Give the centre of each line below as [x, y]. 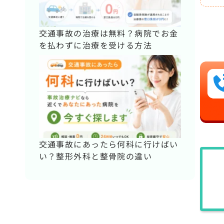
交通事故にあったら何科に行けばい [108, 144]
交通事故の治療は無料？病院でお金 [108, 33]
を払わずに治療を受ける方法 [95, 45]
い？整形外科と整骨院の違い [95, 156]
